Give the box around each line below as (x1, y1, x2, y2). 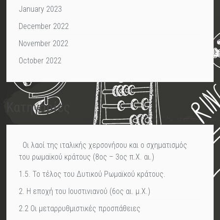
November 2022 (19, 39, 69, 49)
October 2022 (19, 56, 62, 66)
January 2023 (19, 4, 62, 14)
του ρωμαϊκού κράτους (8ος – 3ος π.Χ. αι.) (19, 152, 155, 162)
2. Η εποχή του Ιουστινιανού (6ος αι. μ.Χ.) (19, 187, 151, 196)
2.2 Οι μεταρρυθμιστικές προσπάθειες (19, 204, 141, 214)
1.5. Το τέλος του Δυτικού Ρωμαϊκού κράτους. (19, 169, 166, 179)
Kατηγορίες (6, 99, 71, 116)
